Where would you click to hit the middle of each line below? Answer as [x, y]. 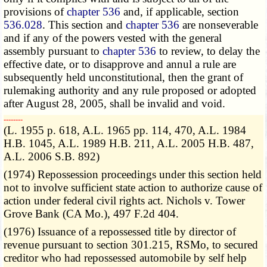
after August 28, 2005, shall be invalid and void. [115, 104]
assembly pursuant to [53, 51]
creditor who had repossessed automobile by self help [125, 258]
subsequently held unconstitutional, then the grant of [124, 77]
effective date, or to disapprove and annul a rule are [120, 64]
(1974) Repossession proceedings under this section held [133, 175]
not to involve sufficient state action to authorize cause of [133, 188]
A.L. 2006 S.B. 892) [52, 157]
